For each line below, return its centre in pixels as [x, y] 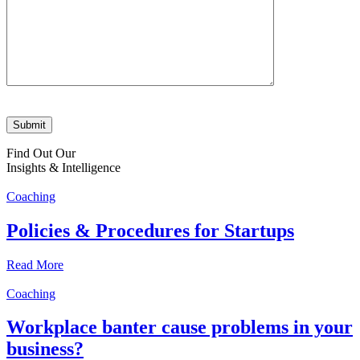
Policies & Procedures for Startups [150, 230]
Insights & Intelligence [63, 167]
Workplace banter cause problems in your [180, 327]
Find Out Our [41, 153]
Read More [35, 264]
